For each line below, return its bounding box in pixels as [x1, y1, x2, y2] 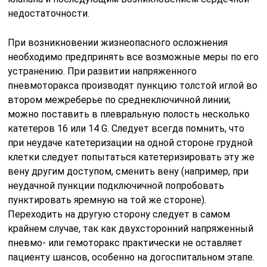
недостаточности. [8, 7, 90, 19]
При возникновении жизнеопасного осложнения [8, 36, 228, 48]
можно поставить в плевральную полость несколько [8, 108, 250, 120]
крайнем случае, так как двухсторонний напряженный [8, 222, 254, 234]
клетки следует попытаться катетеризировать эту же [8, 151, 255, 163]
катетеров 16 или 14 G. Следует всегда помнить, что [8, 122, 245, 134]
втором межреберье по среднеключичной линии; [8, 94, 231, 105]
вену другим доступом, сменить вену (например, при [8, 165, 249, 177]
